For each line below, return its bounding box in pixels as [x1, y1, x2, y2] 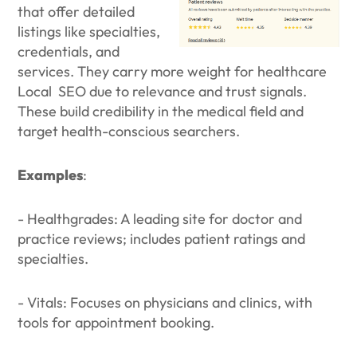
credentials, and [18, 42, 120, 61]
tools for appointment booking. [18, 313, 215, 331]
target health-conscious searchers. [18, 122, 241, 140]
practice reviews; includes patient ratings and [18, 229, 306, 248]
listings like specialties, [18, 22, 161, 41]
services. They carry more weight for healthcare [18, 62, 328, 80]
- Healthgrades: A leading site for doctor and [18, 210, 303, 228]
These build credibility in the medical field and [18, 102, 304, 120]
